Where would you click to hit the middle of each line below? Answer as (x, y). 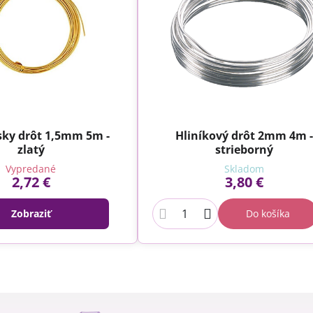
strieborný (245, 150)
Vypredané (31, 169)
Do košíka (268, 214)
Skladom (245, 169)
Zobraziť (31, 214)
